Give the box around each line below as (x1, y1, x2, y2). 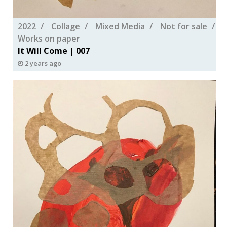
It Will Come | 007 (17, 45, 90, 56)
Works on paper (17, 32, 80, 44)
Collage (51, 20, 80, 32)
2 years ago (23, 58, 61, 68)
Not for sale (160, 20, 207, 32)
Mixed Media (95, 20, 145, 32)
